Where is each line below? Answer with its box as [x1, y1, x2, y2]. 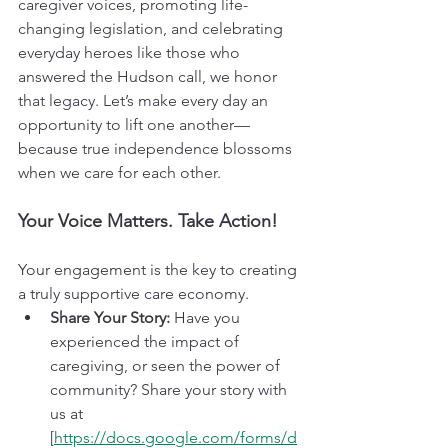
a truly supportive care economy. [18, 283, 249, 303]
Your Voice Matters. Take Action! [18, 209, 278, 232]
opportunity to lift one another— [18, 114, 250, 134]
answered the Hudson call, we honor [18, 66, 281, 86]
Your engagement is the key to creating [18, 259, 301, 279]
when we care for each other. [18, 162, 221, 182]
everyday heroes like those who [18, 42, 244, 62]
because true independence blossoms [18, 138, 296, 158]
